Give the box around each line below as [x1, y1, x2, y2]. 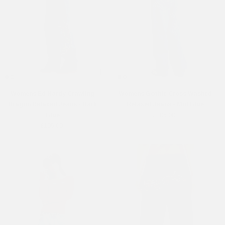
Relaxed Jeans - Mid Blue [126, 100, 204, 108]
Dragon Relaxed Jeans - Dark [8, 100, 97, 108]
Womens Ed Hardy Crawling [11, 90, 94, 97]
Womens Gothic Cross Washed [118, 90, 212, 97]
